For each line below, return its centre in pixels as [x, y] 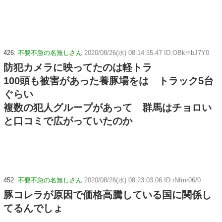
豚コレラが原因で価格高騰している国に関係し [108, 195]
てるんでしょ [33, 208]
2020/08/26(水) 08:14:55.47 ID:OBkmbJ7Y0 [147, 53]
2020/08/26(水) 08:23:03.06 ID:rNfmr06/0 [142, 180]
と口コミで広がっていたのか [68, 121]
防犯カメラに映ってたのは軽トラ [78, 68]
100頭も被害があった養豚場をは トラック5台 [109, 81]
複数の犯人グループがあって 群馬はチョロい [108, 108]
